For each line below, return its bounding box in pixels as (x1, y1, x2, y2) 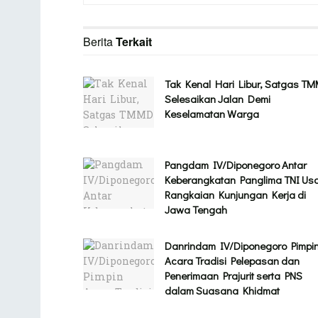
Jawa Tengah (165, 202, 227, 217)
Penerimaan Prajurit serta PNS (165, 268, 302, 283)
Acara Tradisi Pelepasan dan (165, 253, 300, 268)
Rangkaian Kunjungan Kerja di (165, 187, 306, 202)
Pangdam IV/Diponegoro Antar (165, 158, 307, 172)
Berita (83, 33, 116, 50)
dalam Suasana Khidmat (165, 283, 280, 298)
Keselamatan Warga (165, 106, 259, 121)
